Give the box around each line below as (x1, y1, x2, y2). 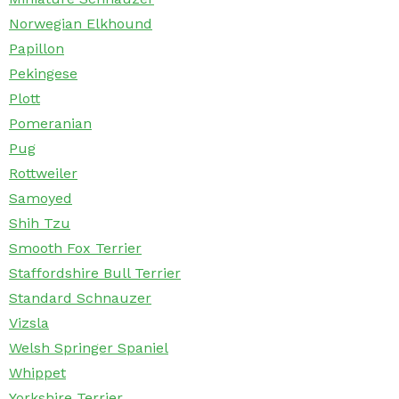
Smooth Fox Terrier (9, 240, 142, 257)
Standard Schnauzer (9, 289, 151, 307)
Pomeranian (9, 115, 92, 133)
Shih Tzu (9, 215, 70, 232)
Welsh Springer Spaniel (9, 339, 168, 357)
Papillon (9, 40, 64, 58)
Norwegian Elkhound (9, 15, 152, 33)
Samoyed (9, 190, 72, 208)
